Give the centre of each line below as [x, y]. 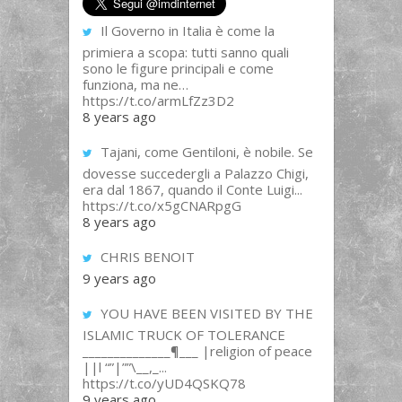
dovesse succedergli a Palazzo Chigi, [195, 173]
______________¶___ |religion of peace [197, 351]
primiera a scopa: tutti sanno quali [185, 52]
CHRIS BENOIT [145, 257]
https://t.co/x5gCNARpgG [162, 205]
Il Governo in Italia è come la [185, 31]
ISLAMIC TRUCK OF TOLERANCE [184, 335]
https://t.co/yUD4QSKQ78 [164, 383]
